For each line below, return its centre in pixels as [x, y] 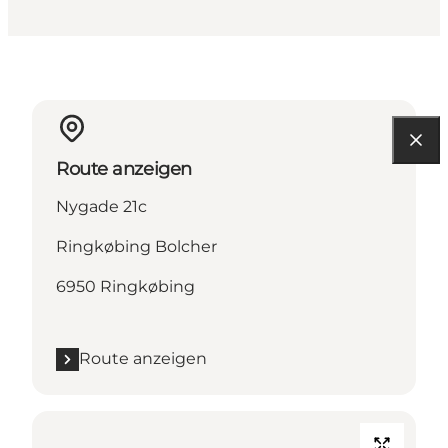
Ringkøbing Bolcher [136, 247]
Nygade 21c [101, 207]
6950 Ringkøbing [125, 287]
